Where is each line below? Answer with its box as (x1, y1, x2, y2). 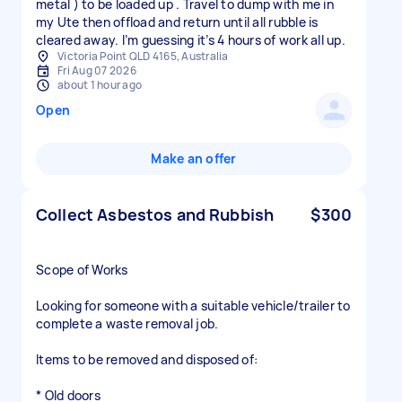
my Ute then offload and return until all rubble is (36, 13, 319, 31)
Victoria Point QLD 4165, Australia (57, 48, 229, 64)
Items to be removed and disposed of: (36, 351, 258, 368)
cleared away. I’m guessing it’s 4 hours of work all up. (36, 31, 345, 48)
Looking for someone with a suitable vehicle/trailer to (36, 297, 351, 314)
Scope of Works (36, 261, 128, 278)
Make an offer (151, 150, 237, 167)
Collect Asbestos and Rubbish (36, 204, 275, 225)
